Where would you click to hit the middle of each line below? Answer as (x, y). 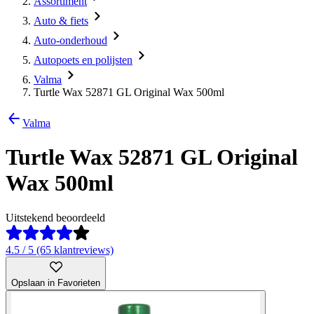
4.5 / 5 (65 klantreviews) (60, 250)
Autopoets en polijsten (83, 60)
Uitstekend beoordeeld (55, 217)
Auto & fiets (61, 21)
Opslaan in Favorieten (56, 282)
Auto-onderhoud (70, 40)
